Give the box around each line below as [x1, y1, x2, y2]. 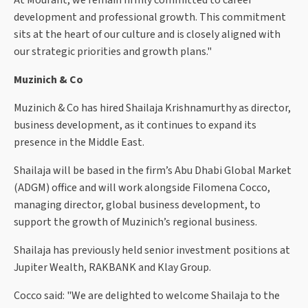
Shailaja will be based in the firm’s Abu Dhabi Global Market [14, 163, 291, 179]
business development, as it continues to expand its [14, 118, 256, 133]
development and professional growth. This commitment [14, 10, 286, 25]
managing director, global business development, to [14, 197, 261, 213]
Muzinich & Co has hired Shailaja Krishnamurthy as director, [14, 100, 291, 116]
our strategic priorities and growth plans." [14, 44, 214, 60]
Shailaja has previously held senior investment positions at [14, 243, 290, 258]
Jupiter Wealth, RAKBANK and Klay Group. [14, 260, 211, 276]
